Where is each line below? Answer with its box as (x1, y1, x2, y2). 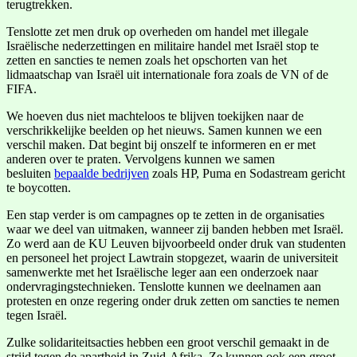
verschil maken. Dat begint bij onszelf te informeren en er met (6, 137, 316, 151)
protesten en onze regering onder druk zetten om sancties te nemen (6, 293, 339, 308)
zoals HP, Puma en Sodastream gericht (149, 166, 345, 180)
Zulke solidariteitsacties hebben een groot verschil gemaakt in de (6, 335, 329, 349)
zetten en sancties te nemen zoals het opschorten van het (6, 53, 287, 67)
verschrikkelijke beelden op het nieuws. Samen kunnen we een (6, 123, 322, 137)
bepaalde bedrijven (54, 166, 149, 180)
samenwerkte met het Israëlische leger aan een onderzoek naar (6, 265, 318, 279)
